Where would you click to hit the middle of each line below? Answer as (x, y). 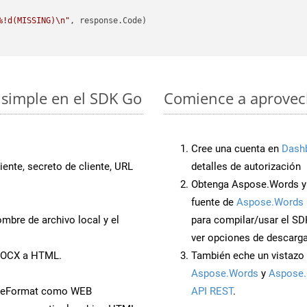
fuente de (214, 202)
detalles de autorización (246, 166)
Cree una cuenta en (236, 148)
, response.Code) (109, 21)
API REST (212, 291)
